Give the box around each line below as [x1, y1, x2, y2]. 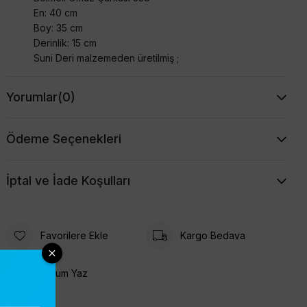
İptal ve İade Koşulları [5, 173, 130, 188]
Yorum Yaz [40, 267, 88, 280]
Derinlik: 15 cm [33, 36, 97, 49]
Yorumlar [5, 89, 58, 104]
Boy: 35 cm [33, 21, 83, 34]
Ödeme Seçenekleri [5, 131, 121, 146]
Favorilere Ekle [40, 230, 108, 242]
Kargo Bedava [180, 230, 246, 242]
